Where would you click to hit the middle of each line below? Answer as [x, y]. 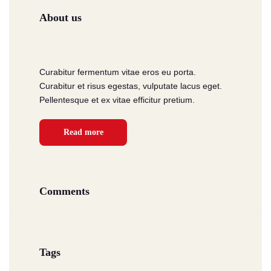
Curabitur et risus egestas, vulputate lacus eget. [131, 86]
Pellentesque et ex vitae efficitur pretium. [117, 100]
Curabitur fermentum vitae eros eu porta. [118, 72]
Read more [83, 132]
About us [60, 18]
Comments [64, 191]
